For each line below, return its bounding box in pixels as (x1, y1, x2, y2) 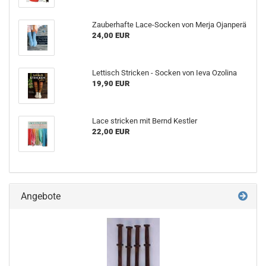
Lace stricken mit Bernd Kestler (91, 116, 197, 125)
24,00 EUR (91, 31, 129, 40)
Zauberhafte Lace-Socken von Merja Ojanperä (91, 20, 246, 29)
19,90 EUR (91, 79, 129, 88)
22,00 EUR (91, 127, 129, 136)
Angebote (18, 191, 61, 202)
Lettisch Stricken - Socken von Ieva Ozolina (91, 68, 237, 77)
